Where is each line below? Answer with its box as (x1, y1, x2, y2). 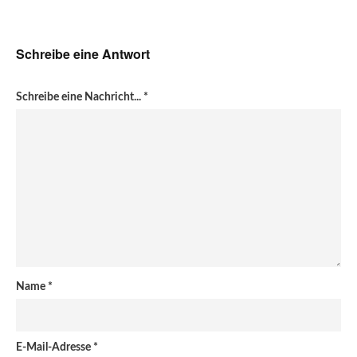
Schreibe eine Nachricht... (16, 92, 143, 104)
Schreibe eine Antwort (16, 45, 150, 64)
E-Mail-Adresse (16, 342, 93, 354)
